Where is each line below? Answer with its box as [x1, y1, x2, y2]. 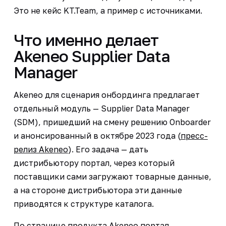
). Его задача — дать [68, 144, 148, 154]
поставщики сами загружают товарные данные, [13, 171, 211, 182]
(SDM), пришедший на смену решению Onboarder [13, 117, 211, 127]
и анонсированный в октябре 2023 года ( [13, 130, 181, 141]
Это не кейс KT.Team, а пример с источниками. [13, 5, 202, 16]
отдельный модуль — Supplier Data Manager [13, 103, 190, 114]
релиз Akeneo [13, 144, 68, 154]
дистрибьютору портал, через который [13, 157, 175, 168]
